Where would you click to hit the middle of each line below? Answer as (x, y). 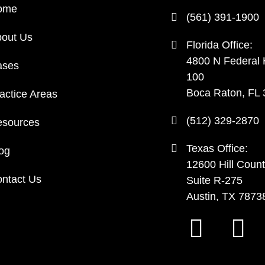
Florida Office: (219, 45)
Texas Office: (217, 149)
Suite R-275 (214, 181)
